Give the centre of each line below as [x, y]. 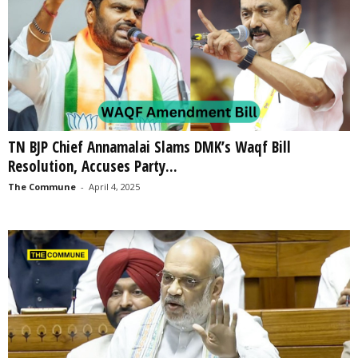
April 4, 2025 [114, 186]
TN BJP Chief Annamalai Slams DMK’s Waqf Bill [149, 147]
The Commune [42, 186]
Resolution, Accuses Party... [93, 166]
